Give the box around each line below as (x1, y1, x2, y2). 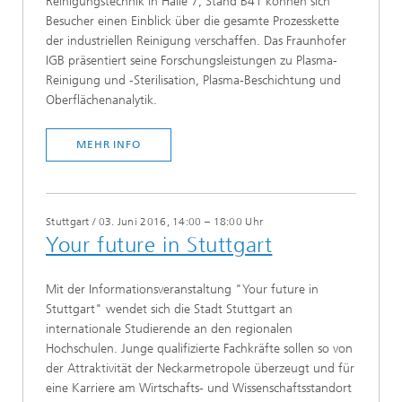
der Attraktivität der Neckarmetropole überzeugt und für (46, 361, 354, 377)
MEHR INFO (75, 137, 142, 151)
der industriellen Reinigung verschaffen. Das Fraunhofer (46, 33, 346, 49)
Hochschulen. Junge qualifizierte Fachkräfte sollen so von (46, 341, 353, 357)
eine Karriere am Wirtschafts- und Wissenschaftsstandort (46, 380, 352, 397)
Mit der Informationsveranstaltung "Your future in (46, 282, 319, 298)
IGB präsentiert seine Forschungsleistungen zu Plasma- (46, 53, 337, 69)
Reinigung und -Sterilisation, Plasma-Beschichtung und (46, 73, 341, 89)
